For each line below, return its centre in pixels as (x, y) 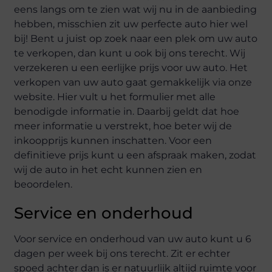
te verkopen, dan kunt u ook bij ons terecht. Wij (130, 53)
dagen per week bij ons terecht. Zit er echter (122, 253)
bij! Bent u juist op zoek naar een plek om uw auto (136, 39)
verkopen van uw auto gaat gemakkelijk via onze (133, 82)
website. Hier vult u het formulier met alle (115, 97)
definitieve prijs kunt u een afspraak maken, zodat (135, 155)
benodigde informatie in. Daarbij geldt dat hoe (127, 111)
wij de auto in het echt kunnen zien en (108, 170)
